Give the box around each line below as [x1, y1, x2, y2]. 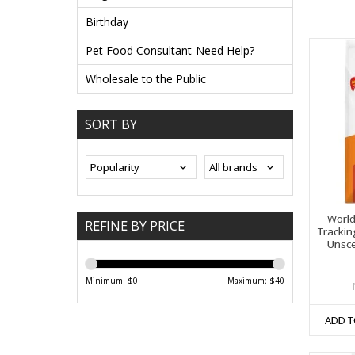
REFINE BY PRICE [85, 217, 185, 235]
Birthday [86, 14, 128, 30]
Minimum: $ [86, 275, 133, 287]
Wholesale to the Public [86, 71, 206, 87]
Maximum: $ [227, 275, 275, 287]
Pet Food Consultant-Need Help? [86, 43, 254, 59]
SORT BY [85, 116, 137, 134]
